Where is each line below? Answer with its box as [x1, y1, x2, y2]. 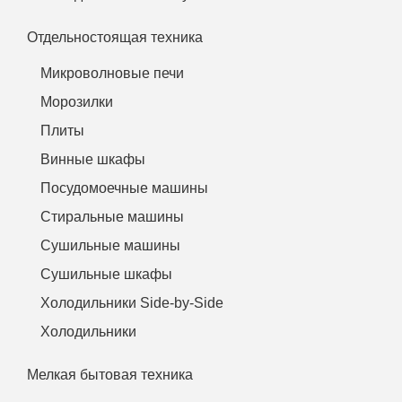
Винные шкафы [40, 151, 145, 167]
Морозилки [40, 93, 113, 109]
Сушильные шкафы [40, 266, 172, 282]
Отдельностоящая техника [27, 29, 203, 45]
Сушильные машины [40, 237, 180, 253]
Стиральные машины [40, 208, 184, 224]
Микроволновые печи [40, 65, 184, 81]
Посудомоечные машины [40, 179, 208, 196]
